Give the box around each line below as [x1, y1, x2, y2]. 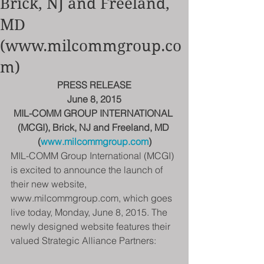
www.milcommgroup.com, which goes [11, 192, 174, 204]
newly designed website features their [11, 220, 173, 232]
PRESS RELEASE [57, 79, 131, 91]
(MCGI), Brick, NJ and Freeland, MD [17, 121, 171, 133]
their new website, [11, 178, 89, 190]
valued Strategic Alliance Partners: [11, 235, 156, 246]
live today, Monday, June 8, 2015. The [11, 206, 170, 218]
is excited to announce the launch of [11, 164, 165, 176]
